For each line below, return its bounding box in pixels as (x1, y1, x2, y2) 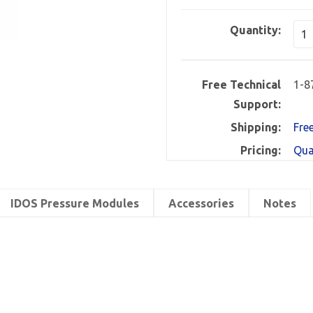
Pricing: (240, 144, 282, 156)
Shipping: (231, 121, 282, 133)
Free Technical (202, 78, 282, 91)
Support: (233, 98, 282, 110)
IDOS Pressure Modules (10, 197, 139, 210)
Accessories (168, 197, 234, 210)
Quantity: (230, 24, 282, 36)
